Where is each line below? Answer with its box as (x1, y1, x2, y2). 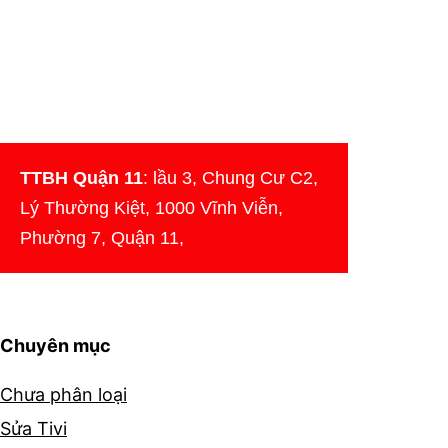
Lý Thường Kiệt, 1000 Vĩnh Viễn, (20, 197, 283, 218)
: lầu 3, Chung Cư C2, (143, 167, 318, 188)
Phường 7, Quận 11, (20, 227, 184, 248)
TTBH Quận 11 (20, 167, 143, 188)
